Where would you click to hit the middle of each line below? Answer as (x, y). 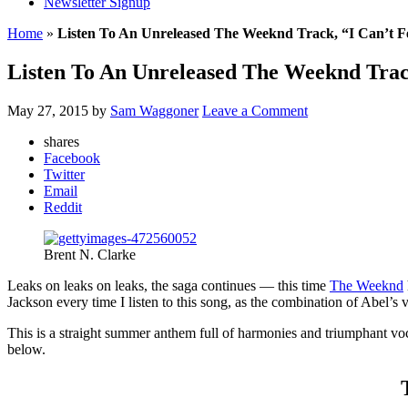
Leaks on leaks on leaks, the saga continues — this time (168, 285)
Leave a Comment (255, 110)
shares (61, 141)
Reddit (63, 207)
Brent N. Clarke (90, 254)
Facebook (72, 158)
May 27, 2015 (48, 110)
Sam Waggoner (154, 110)
